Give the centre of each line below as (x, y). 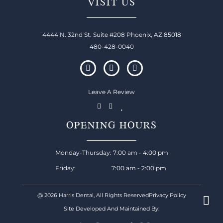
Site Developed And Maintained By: (111, 209)
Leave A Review (111, 92)
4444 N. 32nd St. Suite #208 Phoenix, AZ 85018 (111, 35)
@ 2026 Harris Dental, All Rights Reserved (93, 195)
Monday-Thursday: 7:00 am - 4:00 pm (111, 153)
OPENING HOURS (111, 125)
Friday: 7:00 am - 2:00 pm (111, 168)
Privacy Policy (167, 195)
